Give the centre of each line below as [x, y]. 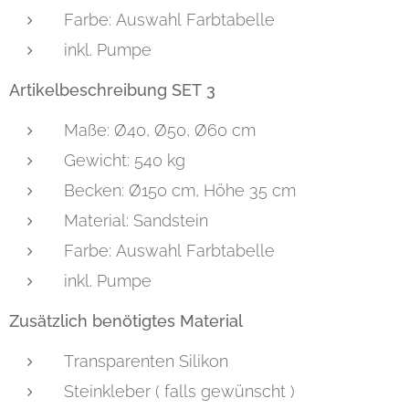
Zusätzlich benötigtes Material [126, 321]
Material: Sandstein [136, 221]
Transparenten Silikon [146, 362]
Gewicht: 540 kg [125, 161]
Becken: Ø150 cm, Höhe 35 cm [180, 191]
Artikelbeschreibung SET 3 [112, 90]
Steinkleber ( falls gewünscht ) [179, 392]
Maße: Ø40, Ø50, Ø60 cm [160, 131]
